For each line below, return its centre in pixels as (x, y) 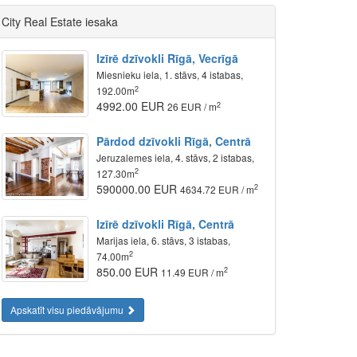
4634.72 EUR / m (218, 189)
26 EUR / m (192, 106)
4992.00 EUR (132, 106)
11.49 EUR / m (193, 272)
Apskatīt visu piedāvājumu (68, 310)
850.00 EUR (129, 271)
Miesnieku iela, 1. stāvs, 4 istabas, (170, 75)
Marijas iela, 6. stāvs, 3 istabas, (164, 240)
